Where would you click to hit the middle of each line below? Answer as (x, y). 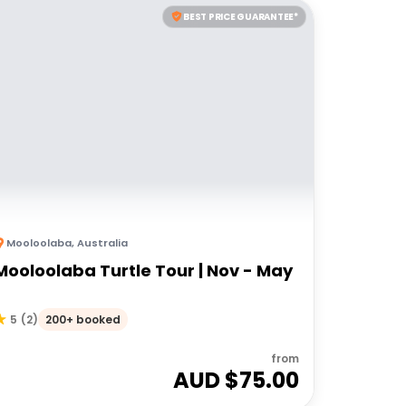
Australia (102, 242)
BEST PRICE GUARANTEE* (241, 16)
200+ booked (82, 319)
